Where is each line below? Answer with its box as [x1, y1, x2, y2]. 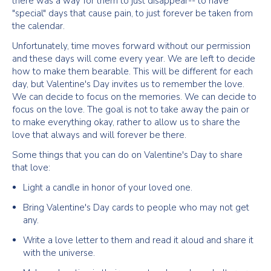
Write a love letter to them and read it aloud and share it [23, 234, 253, 246]
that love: [12, 162, 50, 174]
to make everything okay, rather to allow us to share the [12, 116, 240, 128]
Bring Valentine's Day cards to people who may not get [23, 201, 249, 214]
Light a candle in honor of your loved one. [23, 181, 192, 194]
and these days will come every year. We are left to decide [12, 53, 255, 65]
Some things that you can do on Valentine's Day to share [12, 149, 243, 161]
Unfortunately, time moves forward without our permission [12, 40, 250, 52]
